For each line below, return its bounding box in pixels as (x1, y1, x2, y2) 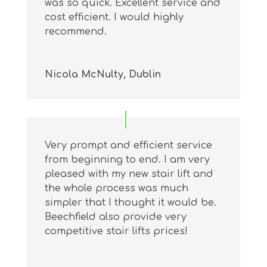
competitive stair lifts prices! (44, 226, 188, 237)
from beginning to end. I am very (44, 154, 210, 166)
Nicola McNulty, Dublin (44, 69, 161, 80)
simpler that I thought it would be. (44, 197, 216, 209)
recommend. (44, 26, 107, 37)
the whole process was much (44, 183, 188, 194)
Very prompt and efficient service (44, 140, 212, 151)
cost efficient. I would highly (44, 11, 184, 23)
